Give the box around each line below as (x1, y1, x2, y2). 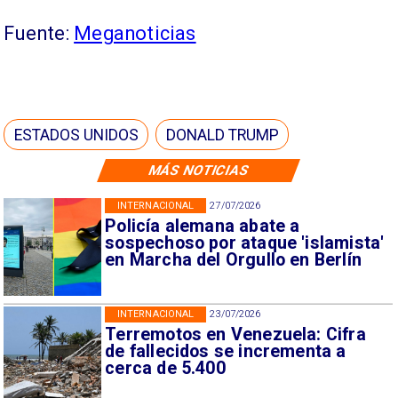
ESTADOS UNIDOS (14, 125, 139, 144)
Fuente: (4, 22, 75, 45)
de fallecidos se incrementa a (105, 341, 346, 362)
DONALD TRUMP (165, 125, 279, 144)
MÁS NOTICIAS (146, 162, 251, 179)
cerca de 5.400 (105, 358, 226, 379)
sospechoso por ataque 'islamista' (105, 232, 385, 253)
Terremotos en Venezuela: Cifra (105, 324, 366, 346)
